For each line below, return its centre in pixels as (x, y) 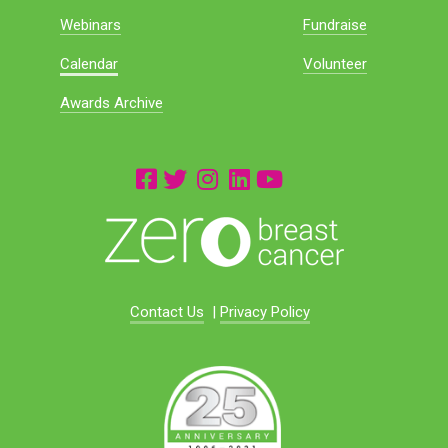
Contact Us (167, 311)
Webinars (91, 25)
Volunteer (335, 64)
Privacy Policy (265, 311)
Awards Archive (112, 103)
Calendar (89, 64)
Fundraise (335, 25)
